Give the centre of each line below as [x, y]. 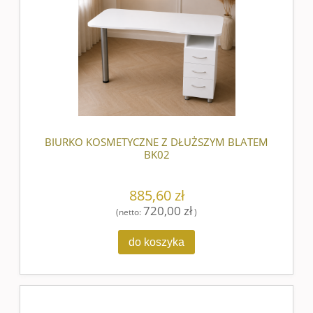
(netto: [130, 211]
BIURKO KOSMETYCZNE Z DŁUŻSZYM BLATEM [156, 142]
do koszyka [156, 242]
